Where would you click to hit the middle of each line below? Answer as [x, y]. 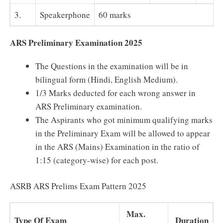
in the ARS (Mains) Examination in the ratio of [117, 146]
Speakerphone [65, 14]
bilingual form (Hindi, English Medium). [107, 79]
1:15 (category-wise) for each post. [97, 160]
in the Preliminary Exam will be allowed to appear [123, 133]
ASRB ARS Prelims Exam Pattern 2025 [78, 186]
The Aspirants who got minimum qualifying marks [124, 119]
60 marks [115, 14]
